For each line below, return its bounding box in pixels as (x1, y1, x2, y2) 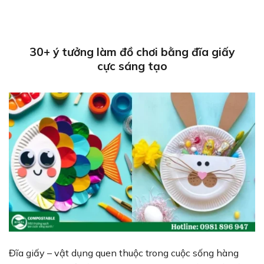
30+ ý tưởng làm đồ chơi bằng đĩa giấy (29, 44, 235, 59)
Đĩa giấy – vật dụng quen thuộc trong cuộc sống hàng (9, 247, 239, 259)
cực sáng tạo (97, 58, 167, 73)
